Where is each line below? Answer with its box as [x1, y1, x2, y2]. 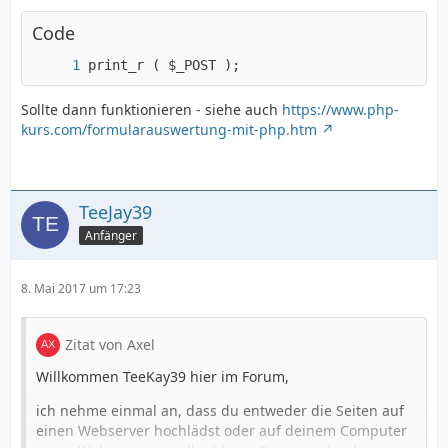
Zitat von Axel [65, 335, 155, 354]
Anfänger [85, 226, 137, 244]
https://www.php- [282, 100, 399, 119]
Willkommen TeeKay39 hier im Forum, [36, 367, 289, 386]
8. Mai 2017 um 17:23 [21, 280, 141, 297]
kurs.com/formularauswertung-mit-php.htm [21, 120, 317, 139]
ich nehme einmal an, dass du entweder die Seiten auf [36, 401, 404, 420]
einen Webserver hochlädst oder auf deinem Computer [36, 421, 407, 440]
